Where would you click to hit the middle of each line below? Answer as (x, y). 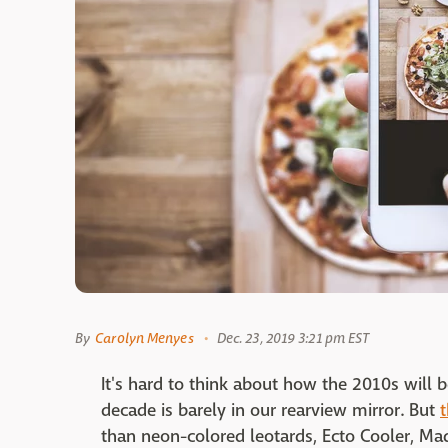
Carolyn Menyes (144, 338)
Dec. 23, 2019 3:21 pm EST (293, 338)
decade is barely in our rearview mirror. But (270, 410)
